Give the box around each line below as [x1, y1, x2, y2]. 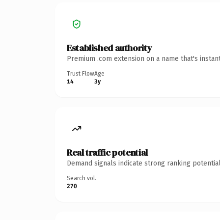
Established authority [67, 41, 152, 54]
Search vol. [67, 174, 96, 182]
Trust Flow [67, 70, 94, 77]
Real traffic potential [67, 146, 148, 159]
